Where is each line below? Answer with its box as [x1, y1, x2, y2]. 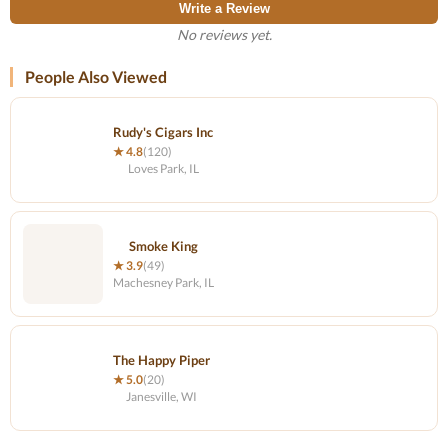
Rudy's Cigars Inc [113, 124, 213, 140]
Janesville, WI [126, 389, 197, 404]
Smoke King [129, 238, 198, 254]
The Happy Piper [113, 352, 210, 368]
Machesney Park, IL [113, 275, 214, 290]
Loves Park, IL [127, 161, 199, 176]
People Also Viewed [25, 67, 167, 86]
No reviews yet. [176, 26, 272, 43]
